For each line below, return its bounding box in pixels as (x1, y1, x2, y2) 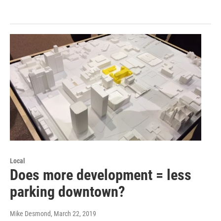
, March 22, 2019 (51, 209, 96, 218)
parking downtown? (10, 183, 125, 200)
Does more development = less (10, 166, 191, 184)
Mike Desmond (10, 209, 51, 218)
